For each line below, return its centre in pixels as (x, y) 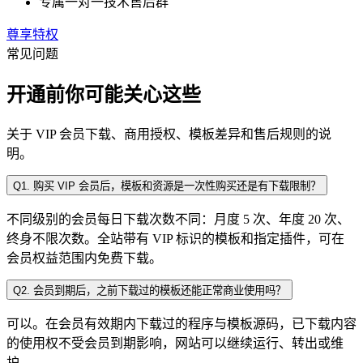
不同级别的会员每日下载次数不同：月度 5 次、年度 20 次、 (178, 219)
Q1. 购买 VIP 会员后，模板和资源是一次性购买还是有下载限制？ (167, 186)
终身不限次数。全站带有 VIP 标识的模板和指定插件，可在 (175, 239)
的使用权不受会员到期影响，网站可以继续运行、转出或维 (175, 343)
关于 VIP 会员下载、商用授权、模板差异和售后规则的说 (169, 134)
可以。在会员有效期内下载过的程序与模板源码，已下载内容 (181, 324)
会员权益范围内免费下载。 (84, 258)
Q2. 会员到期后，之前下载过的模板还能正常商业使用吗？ (149, 290)
